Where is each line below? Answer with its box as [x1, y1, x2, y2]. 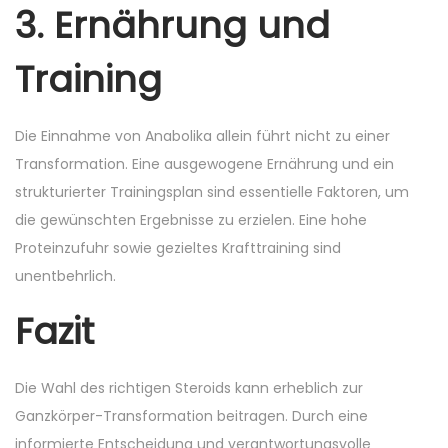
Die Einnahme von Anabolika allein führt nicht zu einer [15, 126, 390, 146]
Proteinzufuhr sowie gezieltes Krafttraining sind [15, 238, 341, 258]
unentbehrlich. [15, 266, 116, 286]
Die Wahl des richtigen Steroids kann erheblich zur [15, 378, 363, 398]
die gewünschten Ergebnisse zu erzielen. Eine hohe [15, 210, 367, 230]
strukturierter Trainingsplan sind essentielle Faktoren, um [15, 182, 409, 202]
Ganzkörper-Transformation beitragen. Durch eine [15, 406, 368, 426]
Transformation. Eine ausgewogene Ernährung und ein [15, 154, 394, 174]
